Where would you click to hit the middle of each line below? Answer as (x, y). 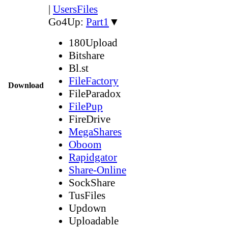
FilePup (86, 106)
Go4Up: (67, 22)
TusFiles (87, 195)
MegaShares (95, 132)
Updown (88, 208)
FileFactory (94, 81)
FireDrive (90, 119)
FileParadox (95, 93)
